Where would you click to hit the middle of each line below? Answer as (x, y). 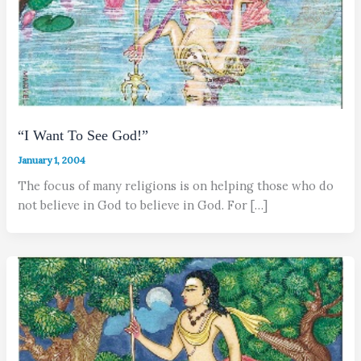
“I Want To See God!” (83, 136)
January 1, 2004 (52, 160)
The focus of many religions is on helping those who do (176, 185)
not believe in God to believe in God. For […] (143, 205)
